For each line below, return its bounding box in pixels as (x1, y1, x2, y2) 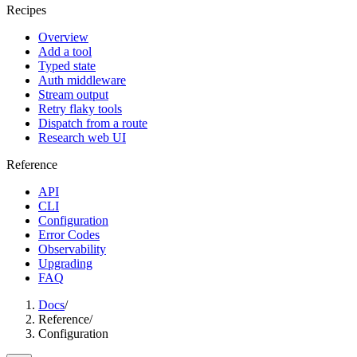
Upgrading (38, 257, 92, 270)
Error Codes (38, 228, 100, 241)
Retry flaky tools (38, 102, 122, 116)
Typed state (38, 59, 96, 73)
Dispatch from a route (38, 116, 147, 130)
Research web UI (38, 131, 126, 144)
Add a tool (38, 45, 92, 58)
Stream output (38, 88, 108, 101)
